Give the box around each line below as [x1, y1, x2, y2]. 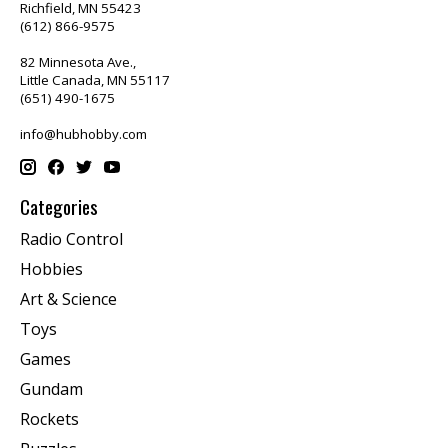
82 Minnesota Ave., [20, 52, 136, 71]
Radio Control [20, 227, 123, 250]
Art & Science [20, 287, 117, 310]
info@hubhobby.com [20, 124, 147, 143]
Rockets [20, 407, 79, 430]
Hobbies [20, 257, 83, 280]
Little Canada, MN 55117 [20, 70, 170, 89]
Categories [20, 192, 98, 222]
